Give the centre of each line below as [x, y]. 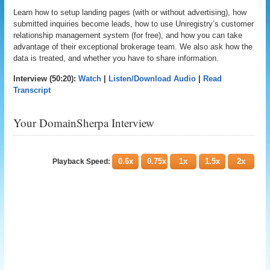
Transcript [32, 90]
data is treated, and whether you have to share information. [116, 58]
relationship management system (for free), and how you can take [128, 35]
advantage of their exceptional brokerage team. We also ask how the [133, 47]
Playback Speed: [82, 162]
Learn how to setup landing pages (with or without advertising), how [130, 12]
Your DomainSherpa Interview [84, 123]
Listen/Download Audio [152, 79]
